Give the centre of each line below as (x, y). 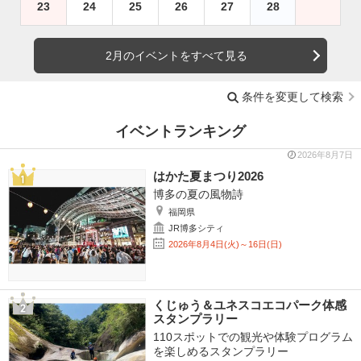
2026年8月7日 (325, 155)
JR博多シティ (196, 228)
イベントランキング (180, 132)
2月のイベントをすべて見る (176, 55)
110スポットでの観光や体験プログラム (253, 337)
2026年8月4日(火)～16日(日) (225, 245)
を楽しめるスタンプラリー (220, 352)
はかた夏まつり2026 (208, 176)
